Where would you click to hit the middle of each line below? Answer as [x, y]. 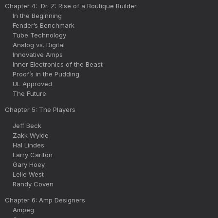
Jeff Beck [23, 125]
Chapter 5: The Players [40, 109]
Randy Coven [29, 184]
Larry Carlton [29, 154]
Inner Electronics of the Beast [54, 64]
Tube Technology [36, 35]
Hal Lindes [25, 145]
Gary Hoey [25, 164]
